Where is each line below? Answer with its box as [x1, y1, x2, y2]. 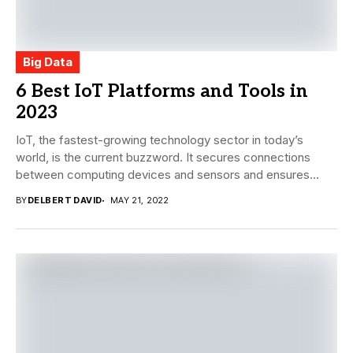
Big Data [23, 54, 72, 70]
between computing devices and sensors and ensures [16, 167, 310, 183]
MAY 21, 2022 [110, 195, 169, 206]
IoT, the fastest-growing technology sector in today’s [16, 132, 303, 148]
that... [16, 184, 46, 200]
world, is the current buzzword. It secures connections [16, 150, 310, 165]
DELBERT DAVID [27, 195, 102, 206]
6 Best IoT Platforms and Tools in [16, 80, 308, 103]
